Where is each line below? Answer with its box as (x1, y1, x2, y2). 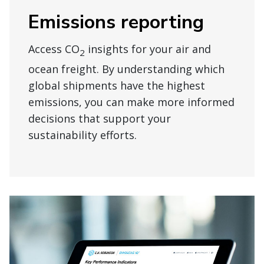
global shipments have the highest (28, 78, 205, 93)
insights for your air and (85, 42, 211, 57)
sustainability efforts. (28, 128, 137, 143)
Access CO (28, 42, 80, 57)
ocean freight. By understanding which (28, 62, 225, 77)
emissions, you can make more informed (28, 95, 235, 110)
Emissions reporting (28, 9, 204, 35)
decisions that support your (28, 111, 171, 126)
